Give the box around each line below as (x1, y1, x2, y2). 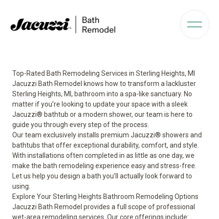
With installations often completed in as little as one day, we (12, 152, 195, 159)
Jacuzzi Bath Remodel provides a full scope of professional (12, 203, 195, 211)
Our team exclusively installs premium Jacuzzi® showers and (12, 131, 202, 139)
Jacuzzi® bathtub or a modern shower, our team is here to (12, 110, 193, 118)
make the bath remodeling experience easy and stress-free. (12, 162, 197, 170)
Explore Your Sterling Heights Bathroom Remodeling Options (12, 193, 198, 200)
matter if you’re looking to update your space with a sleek (12, 100, 188, 108)
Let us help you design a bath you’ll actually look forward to (12, 172, 192, 180)
